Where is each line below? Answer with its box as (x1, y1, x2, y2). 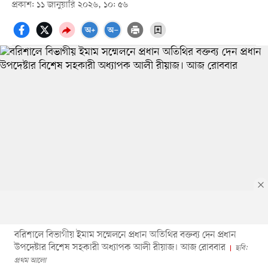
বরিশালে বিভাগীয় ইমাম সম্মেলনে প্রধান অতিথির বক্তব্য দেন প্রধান (14, 228, 236, 242)
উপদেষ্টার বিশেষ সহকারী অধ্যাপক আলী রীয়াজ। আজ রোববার (14, 240, 226, 254)
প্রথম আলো (14, 255, 46, 266)
